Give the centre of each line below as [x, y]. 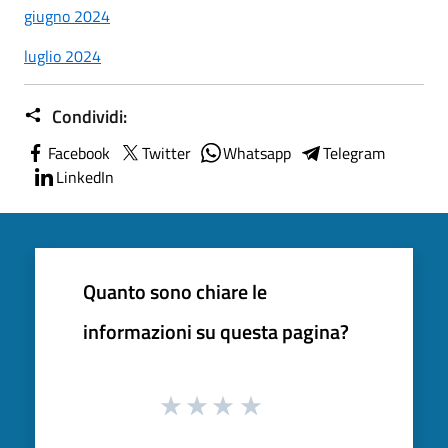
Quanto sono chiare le [175, 291]
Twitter [166, 152]
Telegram [354, 152]
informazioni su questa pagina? [216, 331]
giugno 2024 [67, 15]
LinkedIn [85, 176]
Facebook [79, 152]
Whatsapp [257, 152]
